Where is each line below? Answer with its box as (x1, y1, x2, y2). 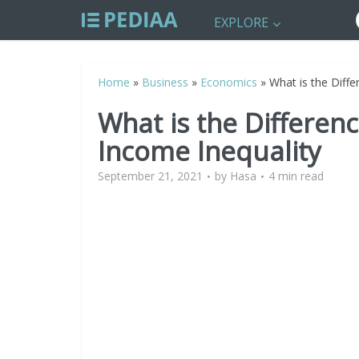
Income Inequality (98, 133, 321, 169)
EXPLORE (214, 14, 268, 31)
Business (142, 75, 188, 90)
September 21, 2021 (98, 168, 203, 184)
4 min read (268, 168, 324, 184)
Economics (200, 75, 257, 90)
